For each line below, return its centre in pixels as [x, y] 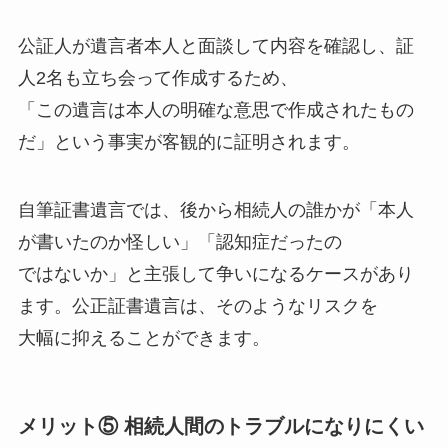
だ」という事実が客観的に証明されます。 [188, 142]
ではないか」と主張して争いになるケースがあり [215, 273]
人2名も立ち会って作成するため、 [157, 78]
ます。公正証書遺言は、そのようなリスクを [197, 305]
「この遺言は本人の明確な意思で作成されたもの [215, 110]
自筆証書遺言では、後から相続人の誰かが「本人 [215, 209]
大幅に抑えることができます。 [143, 337]
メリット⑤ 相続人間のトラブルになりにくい [220, 425]
